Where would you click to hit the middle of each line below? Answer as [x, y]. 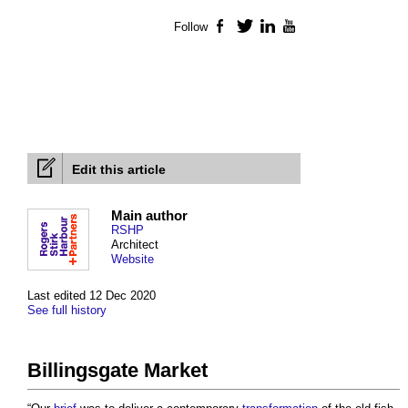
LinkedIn [301, 27]
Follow [191, 27]
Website [133, 260]
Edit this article [119, 170]
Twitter [272, 27]
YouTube [323, 27]
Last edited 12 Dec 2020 [92, 296]
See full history [67, 311]
